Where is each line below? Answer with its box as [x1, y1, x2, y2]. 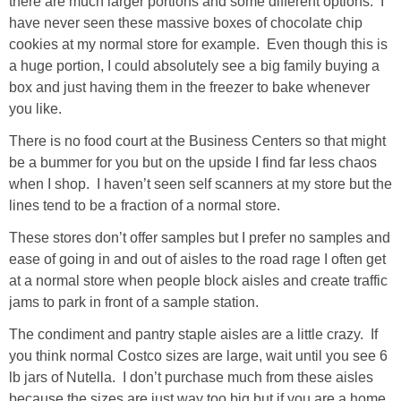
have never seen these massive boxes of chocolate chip [9, 14, 363, 30]
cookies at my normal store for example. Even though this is [9, 36, 388, 52]
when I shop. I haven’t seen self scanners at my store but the [9, 175, 392, 192]
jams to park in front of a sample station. [9, 294, 262, 310]
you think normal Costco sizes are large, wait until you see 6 [9, 347, 388, 363]
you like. [9, 100, 69, 116]
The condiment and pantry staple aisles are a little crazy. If [9, 326, 378, 342]
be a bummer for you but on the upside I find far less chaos [9, 154, 377, 170]
